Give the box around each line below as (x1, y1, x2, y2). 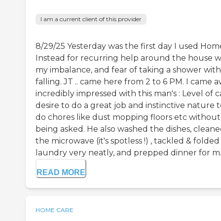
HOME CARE (36, 206, 74, 214)
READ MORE (37, 168, 85, 177)
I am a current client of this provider (40, 15, 142, 23)
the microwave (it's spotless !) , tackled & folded (36, 136, 220, 146)
